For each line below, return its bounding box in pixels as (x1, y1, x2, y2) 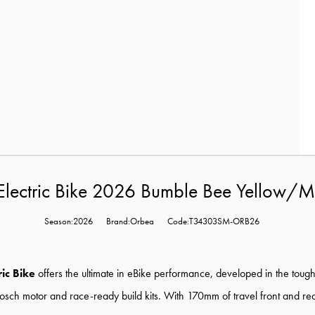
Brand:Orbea (106, 214, 154, 227)
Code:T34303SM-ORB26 (167, 214, 259, 227)
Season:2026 (44, 214, 93, 227)
